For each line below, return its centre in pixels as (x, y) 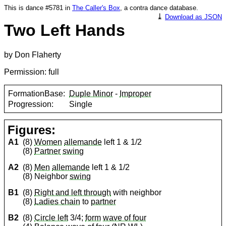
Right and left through (73, 193)
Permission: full (32, 72)
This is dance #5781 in (38, 8)
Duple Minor (91, 93)
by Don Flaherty (33, 55)
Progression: (31, 104)
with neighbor (136, 193)
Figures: (32, 130)
